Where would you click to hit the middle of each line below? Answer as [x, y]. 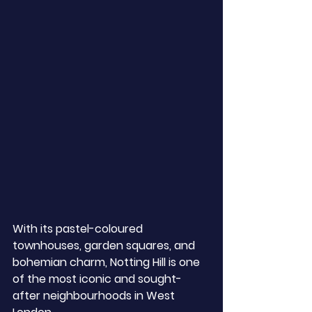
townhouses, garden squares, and [105, 245]
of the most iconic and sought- [97, 279]
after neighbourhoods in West [95, 296]
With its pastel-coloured [79, 229]
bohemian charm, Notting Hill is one [108, 262]
